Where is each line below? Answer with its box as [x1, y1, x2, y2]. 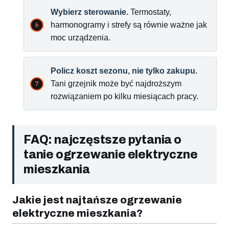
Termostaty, [128, 8, 171, 17]
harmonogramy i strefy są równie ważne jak [51, 20, 207, 30]
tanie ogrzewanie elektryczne [24, 148, 198, 162]
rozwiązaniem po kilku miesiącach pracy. [51, 92, 198, 101]
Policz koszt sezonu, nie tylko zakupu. [51, 66, 197, 76]
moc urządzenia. [51, 33, 110, 42]
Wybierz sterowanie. [51, 8, 128, 17]
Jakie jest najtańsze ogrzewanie [12, 194, 182, 206]
